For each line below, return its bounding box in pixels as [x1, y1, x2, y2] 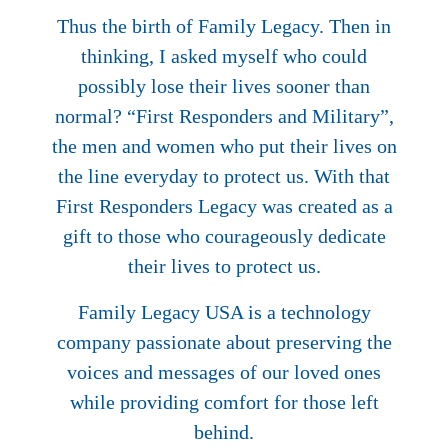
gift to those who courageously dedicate [62, 224, 386, 247]
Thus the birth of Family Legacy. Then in [57, 14, 391, 37]
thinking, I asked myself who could [81, 44, 367, 67]
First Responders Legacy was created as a [55, 194, 393, 217]
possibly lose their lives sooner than [78, 74, 370, 97]
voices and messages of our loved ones [67, 360, 381, 383]
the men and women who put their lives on [51, 134, 397, 157]
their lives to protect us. [127, 254, 321, 277]
